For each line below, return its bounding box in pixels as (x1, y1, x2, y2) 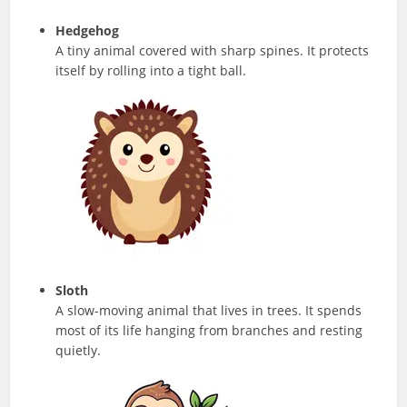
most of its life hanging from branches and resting (55, 321, 363, 339)
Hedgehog (55, 21, 120, 39)
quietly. (55, 341, 102, 359)
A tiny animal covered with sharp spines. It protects (55, 41, 370, 59)
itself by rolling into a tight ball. (55, 61, 247, 79)
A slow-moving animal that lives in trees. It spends (55, 301, 362, 319)
